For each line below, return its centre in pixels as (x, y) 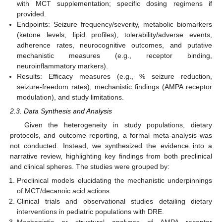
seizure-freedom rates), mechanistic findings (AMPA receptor (114, 86)
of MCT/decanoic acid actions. (64, 191)
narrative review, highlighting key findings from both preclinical (111, 156)
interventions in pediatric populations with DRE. (91, 212)
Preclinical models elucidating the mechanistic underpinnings (114, 181)
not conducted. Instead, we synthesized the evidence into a (111, 146)
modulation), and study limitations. (71, 97)
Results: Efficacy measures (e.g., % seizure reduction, (114, 76)
